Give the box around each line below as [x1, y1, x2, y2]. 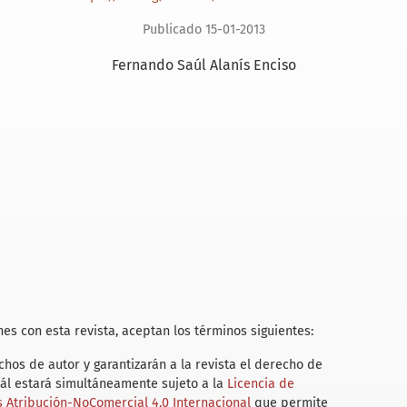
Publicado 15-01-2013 [142, 22, 265, 38]
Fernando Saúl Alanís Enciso [111, 56, 296, 74]
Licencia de [227, 376, 294, 392]
